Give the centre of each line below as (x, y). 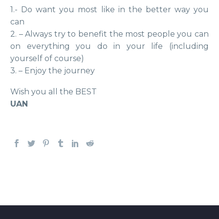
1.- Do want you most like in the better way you (109, 10)
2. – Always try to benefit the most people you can (109, 34)
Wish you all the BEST (54, 91)
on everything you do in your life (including (109, 46)
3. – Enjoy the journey (53, 71)
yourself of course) (47, 59)
